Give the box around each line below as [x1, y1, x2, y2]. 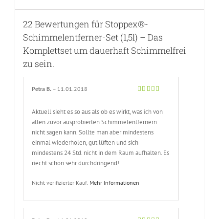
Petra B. [32, 85, 53, 93]
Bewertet [137, 94, 161, 102]
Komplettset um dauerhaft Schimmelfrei [22, 44, 186, 56]
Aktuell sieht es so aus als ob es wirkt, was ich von [32, 108, 163, 116]
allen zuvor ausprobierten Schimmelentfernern [32, 118, 157, 127]
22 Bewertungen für [22, 18, 105, 30]
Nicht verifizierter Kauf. [32, 179, 90, 187]
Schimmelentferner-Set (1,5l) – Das [22, 31, 163, 43]
